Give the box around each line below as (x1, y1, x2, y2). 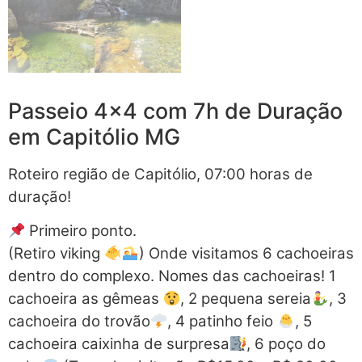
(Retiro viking (8, 244, 104, 263)
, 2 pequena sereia (180, 289, 312, 309)
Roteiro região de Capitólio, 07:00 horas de (8, 165, 313, 184)
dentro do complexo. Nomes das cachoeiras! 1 (8, 267, 336, 286)
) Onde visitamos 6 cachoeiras (138, 244, 354, 263)
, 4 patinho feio (167, 312, 278, 331)
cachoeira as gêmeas (8, 289, 163, 309)
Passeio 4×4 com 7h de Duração (8, 98, 343, 125)
